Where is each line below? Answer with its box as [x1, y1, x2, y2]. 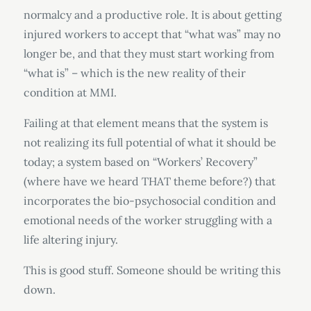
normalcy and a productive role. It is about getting [23, 8, 282, 22]
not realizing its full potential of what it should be [23, 135, 276, 149]
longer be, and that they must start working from [23, 47, 274, 60]
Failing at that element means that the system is [23, 116, 268, 130]
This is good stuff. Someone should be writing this [23, 263, 280, 277]
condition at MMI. [23, 85, 117, 99]
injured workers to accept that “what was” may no [23, 27, 280, 41]
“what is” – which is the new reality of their [23, 66, 246, 80]
